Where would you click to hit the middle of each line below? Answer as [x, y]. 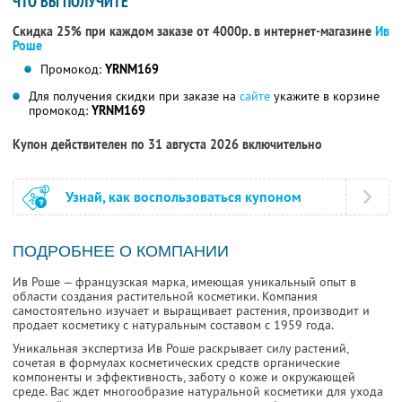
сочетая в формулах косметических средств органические [176, 363]
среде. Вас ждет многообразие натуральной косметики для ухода [198, 392]
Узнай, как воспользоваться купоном [184, 197]
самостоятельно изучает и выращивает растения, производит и [191, 311]
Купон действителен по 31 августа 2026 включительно [167, 145]
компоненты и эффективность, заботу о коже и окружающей [184, 377]
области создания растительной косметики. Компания [165, 297]
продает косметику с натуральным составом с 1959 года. [173, 325]
